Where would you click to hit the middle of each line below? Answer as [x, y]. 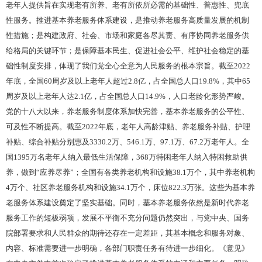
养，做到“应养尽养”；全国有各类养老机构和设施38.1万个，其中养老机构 [130, 172]
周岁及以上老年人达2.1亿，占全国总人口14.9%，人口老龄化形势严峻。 [127, 96]
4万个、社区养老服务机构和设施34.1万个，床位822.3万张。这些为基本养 [130, 187]
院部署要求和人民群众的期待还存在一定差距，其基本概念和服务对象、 [127, 233]
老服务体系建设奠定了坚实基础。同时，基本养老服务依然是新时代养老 [127, 203]
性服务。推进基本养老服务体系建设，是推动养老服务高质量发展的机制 [127, 20]
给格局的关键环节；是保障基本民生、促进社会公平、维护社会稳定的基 [127, 50]
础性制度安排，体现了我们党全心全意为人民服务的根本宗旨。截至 [120, 65]
